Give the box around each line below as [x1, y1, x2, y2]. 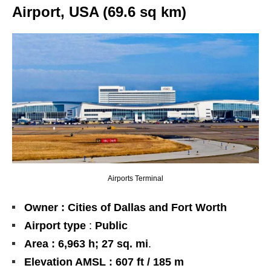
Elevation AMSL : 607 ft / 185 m [24, 256, 184, 269]
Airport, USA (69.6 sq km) [12, 4, 186, 21]
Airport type [24, 220, 86, 232]
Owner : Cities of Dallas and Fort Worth [24, 201, 227, 214]
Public [95, 220, 128, 232]
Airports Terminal [108, 174, 163, 183]
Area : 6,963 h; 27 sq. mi [24, 238, 148, 250]
